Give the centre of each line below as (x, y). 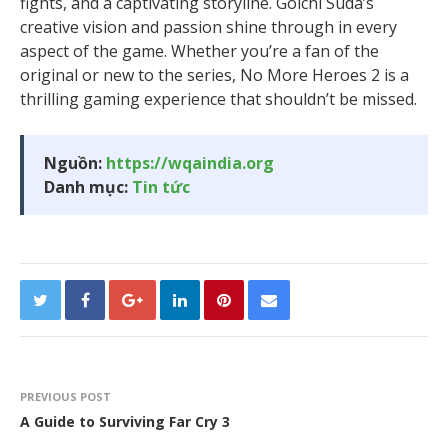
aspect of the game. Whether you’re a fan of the (199, 51)
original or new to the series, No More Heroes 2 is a (214, 75)
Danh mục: (88, 187)
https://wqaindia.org (190, 163)
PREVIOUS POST (65, 397)
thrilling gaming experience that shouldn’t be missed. (218, 99)
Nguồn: (75, 163)
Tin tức (161, 187)
